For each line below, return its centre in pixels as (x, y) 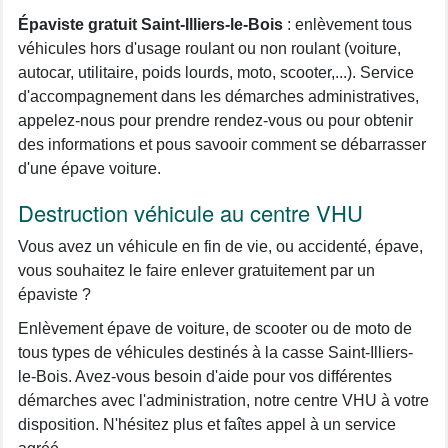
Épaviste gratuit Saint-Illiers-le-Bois (150, 24)
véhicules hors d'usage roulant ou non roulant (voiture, (209, 48)
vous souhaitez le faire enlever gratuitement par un (196, 270)
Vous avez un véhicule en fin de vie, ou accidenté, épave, (220, 246)
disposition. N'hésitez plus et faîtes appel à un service (207, 424)
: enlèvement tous (347, 24)
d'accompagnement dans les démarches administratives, (218, 96)
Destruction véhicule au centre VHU (190, 212)
